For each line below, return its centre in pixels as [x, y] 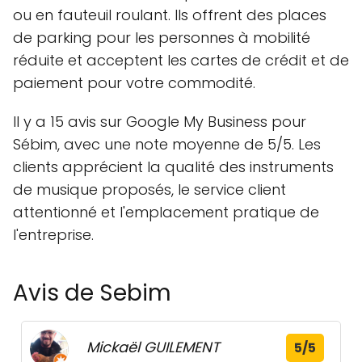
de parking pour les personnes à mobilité [162, 38]
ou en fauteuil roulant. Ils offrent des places [170, 15]
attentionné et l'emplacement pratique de [166, 212]
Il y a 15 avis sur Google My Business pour [160, 122]
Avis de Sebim [92, 293]
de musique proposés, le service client [149, 189]
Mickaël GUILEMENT [153, 347]
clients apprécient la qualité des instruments [173, 167]
